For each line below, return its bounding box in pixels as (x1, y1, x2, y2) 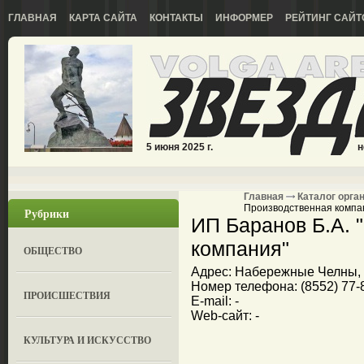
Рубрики (24, 205, 69, 222)
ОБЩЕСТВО (24, 244, 83, 258)
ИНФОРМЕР (215, 12, 273, 24)
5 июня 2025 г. (146, 141, 213, 153)
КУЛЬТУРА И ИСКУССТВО (24, 333, 152, 347)
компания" (191, 237, 289, 260)
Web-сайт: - (191, 309, 259, 323)
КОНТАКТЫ (149, 12, 203, 24)
